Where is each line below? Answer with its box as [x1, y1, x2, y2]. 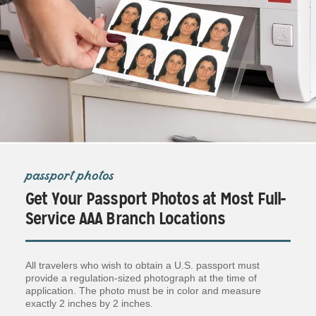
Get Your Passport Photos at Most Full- [25, 188, 286, 209]
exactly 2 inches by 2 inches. [25, 297, 153, 309]
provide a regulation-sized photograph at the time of [25, 272, 257, 284]
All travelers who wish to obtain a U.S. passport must [25, 259, 260, 271]
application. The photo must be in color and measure [25, 284, 261, 296]
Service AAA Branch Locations [25, 207, 226, 229]
